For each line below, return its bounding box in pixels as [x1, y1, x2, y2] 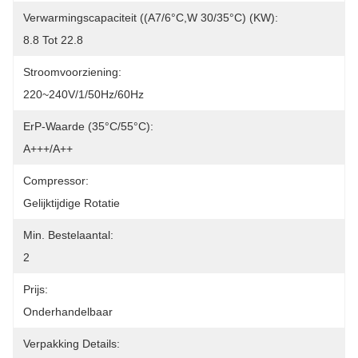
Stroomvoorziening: [23, 66, 121, 78]
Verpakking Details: [23, 337, 120, 350]
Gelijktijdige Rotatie [23, 197, 120, 209]
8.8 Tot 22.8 [23, 34, 83, 46]
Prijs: [23, 283, 48, 296]
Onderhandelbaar [23, 305, 113, 318]
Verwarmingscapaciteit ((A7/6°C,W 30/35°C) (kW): [23, 11, 278, 24]
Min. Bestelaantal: [23, 229, 113, 241]
